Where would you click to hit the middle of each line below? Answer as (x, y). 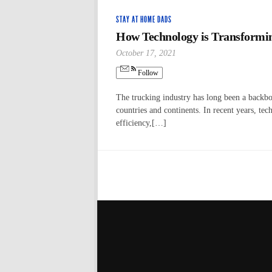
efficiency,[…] (141, 123)
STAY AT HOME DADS (144, 19)
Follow (147, 73)
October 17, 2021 (146, 53)
